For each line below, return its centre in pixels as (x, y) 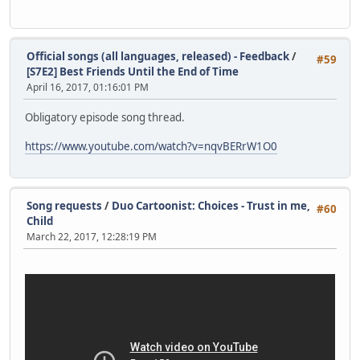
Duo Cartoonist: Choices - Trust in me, (211, 205)
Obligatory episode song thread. (105, 118)
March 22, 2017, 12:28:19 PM (92, 236)
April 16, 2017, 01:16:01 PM (88, 87)
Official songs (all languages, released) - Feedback (158, 56)
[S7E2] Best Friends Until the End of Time (133, 71)
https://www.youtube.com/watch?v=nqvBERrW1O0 (151, 147)
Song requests (64, 205)
